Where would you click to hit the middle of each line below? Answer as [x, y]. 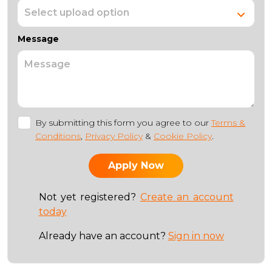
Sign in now [196, 236]
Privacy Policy [114, 136]
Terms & [228, 123]
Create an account [187, 197]
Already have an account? [103, 236]
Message [38, 39]
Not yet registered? [89, 197]
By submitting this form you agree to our [123, 123]
